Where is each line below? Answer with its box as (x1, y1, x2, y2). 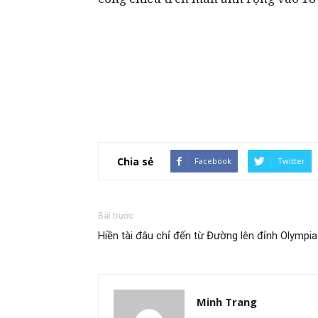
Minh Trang (197, 295, 257, 309)
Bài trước (98, 211, 133, 221)
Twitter (278, 155, 305, 166)
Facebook (194, 155, 231, 166)
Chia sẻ (117, 154, 153, 168)
